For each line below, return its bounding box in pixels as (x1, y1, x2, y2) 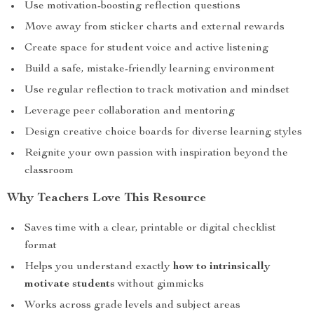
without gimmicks (115, 279, 204, 290)
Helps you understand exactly (25, 261, 173, 273)
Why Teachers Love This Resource (7, 192, 206, 205)
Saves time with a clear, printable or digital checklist (25, 223, 276, 234)
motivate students (25, 279, 115, 290)
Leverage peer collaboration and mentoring (25, 106, 235, 117)
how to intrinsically (173, 261, 271, 273)
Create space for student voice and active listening (25, 43, 268, 54)
